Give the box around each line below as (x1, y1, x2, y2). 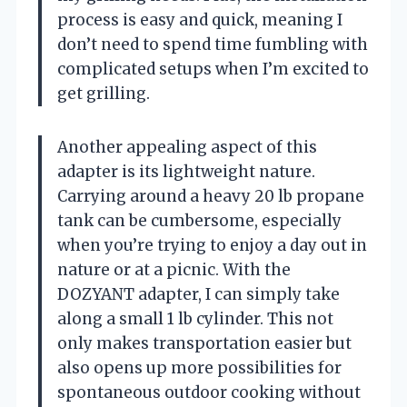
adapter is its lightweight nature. (57, 161, 315, 182)
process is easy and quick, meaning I (57, 9, 342, 30)
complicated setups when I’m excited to (57, 58, 369, 79)
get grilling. (57, 83, 150, 104)
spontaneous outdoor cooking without (57, 382, 361, 402)
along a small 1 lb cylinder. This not (57, 308, 333, 329)
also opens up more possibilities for (57, 357, 342, 378)
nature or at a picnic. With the (57, 259, 291, 280)
